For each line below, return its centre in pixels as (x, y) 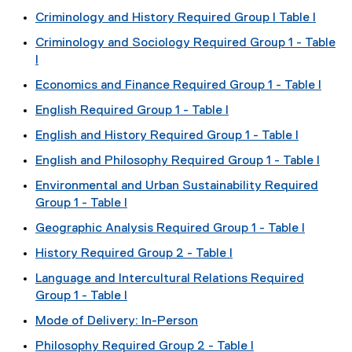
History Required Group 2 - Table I (134, 254)
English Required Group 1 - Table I (132, 111)
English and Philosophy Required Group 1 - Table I (178, 161)
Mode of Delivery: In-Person (117, 321)
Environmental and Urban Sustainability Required (177, 186)
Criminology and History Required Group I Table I (176, 18)
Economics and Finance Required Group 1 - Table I (178, 86)
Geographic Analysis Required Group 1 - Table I (170, 229)
